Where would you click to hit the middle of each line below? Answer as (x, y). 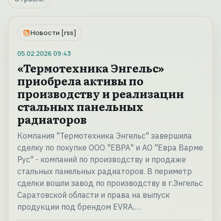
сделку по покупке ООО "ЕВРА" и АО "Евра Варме (110, 148)
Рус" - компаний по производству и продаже (102, 160)
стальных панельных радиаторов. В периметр (105, 171)
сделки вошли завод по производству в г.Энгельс (110, 183)
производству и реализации (101, 94)
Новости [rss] (54, 33)
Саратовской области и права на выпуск (93, 195)
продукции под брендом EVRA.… (79, 207)
